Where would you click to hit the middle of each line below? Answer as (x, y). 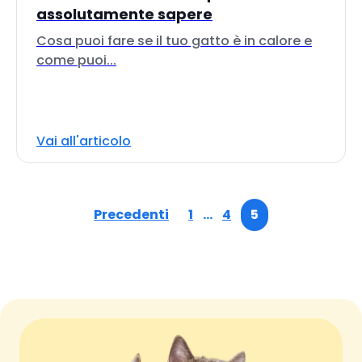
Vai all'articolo (84, 141)
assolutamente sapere (124, 14)
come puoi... (76, 60)
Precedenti (131, 215)
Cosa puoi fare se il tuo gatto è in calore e (174, 41)
